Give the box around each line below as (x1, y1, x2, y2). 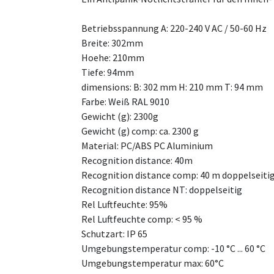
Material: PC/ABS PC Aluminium (81, 139, 213, 152)
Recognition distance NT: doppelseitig (81, 183, 242, 196)
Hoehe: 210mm (81, 51, 144, 64)
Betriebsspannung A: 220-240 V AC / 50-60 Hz (81, 22, 267, 34)
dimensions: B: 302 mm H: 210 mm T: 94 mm (81, 81, 263, 93)
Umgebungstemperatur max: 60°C (81, 257, 224, 269)
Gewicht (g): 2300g (81, 110, 158, 122)
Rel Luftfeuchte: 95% (81, 198, 168, 210)
